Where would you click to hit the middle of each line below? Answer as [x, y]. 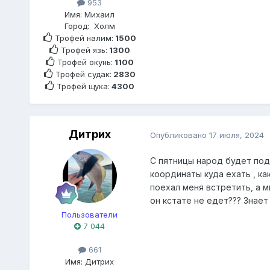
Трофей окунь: [83, 62]
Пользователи [90, 215]
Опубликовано [179, 135]
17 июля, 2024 [236, 135]
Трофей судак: [82, 74]
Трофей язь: [83, 50]
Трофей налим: [83, 38]
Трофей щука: [82, 86]
